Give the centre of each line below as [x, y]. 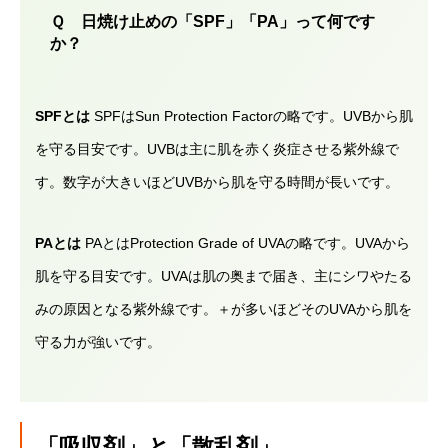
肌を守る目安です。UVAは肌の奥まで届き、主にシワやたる [223, 276]
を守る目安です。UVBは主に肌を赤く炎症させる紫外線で [217, 149]
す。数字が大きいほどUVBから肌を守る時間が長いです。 [217, 182]
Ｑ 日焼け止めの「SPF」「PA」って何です [212, 21]
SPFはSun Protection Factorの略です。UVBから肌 [251, 116]
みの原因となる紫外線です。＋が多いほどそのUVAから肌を [223, 309]
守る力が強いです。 [98, 342]
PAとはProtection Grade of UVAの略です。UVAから [245, 243]
